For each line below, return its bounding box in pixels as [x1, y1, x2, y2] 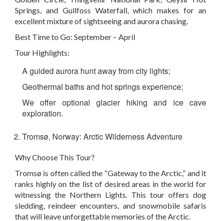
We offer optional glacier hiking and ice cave [22, 97, 206, 109]
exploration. [22, 108, 63, 119]
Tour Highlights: [15, 48, 70, 58]
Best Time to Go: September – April [15, 32, 135, 42]
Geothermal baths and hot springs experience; [22, 81, 183, 93]
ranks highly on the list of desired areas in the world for [15, 179, 206, 189]
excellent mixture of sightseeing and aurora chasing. [15, 16, 188, 26]
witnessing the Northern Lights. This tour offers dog [15, 190, 206, 200]
